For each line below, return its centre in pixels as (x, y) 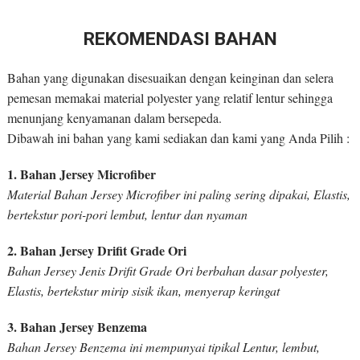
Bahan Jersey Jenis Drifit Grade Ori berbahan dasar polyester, (168, 271)
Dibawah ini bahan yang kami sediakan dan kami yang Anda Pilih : (178, 138)
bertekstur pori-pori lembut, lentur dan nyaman (127, 215)
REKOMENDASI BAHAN (180, 39)
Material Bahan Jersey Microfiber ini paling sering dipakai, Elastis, (178, 194)
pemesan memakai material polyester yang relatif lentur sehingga (170, 98)
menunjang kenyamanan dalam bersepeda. (114, 118)
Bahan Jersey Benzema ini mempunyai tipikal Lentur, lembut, (163, 347)
